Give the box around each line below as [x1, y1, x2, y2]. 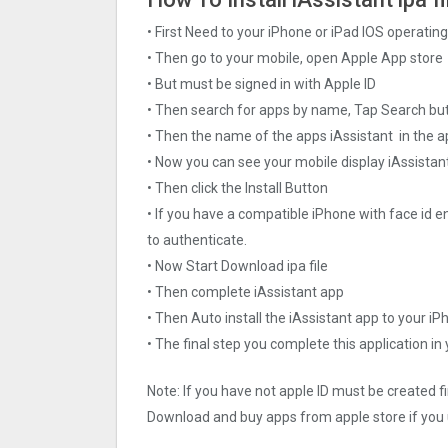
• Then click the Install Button [147, 180, 328, 197]
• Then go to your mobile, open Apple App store [147, 50, 443, 67]
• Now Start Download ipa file [147, 258, 328, 275]
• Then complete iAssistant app [147, 284, 344, 301]
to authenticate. [147, 232, 247, 249]
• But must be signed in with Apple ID [147, 76, 376, 93]
